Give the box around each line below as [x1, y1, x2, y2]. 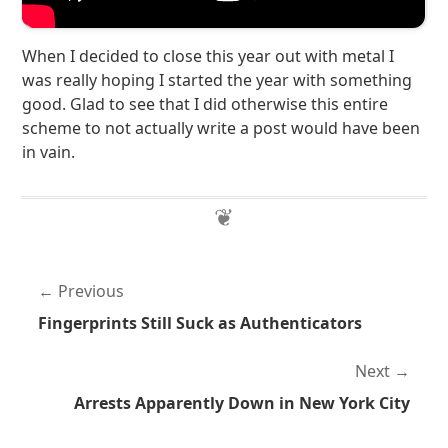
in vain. [22, 141, 76, 163]
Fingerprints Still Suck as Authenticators [38, 312, 363, 334]
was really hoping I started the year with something [22, 69, 413, 91]
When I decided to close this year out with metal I [22, 45, 395, 67]
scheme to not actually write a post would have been [22, 117, 421, 139]
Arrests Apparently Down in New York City [73, 392, 410, 414]
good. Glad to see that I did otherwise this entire [22, 93, 389, 115]
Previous [58, 280, 125, 302]
